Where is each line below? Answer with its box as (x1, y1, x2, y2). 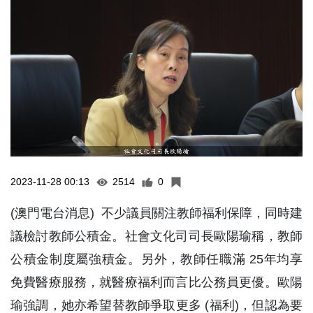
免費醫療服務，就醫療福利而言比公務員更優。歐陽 (10, 275, 303, 290)
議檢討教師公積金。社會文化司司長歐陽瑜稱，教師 (10, 229, 303, 244)
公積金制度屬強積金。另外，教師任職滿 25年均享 (10, 252, 303, 267)
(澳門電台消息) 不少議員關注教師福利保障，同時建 (10, 206, 303, 221)
